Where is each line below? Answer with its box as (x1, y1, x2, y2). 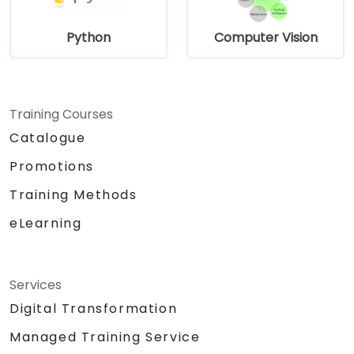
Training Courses (9, 104, 113, 123)
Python (66, 28, 111, 47)
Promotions (9, 156, 94, 175)
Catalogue (9, 128, 86, 147)
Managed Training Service (9, 327, 201, 346)
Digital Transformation (9, 299, 178, 318)
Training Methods (9, 185, 137, 204)
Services (9, 275, 62, 294)
